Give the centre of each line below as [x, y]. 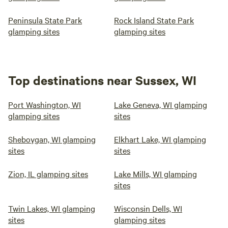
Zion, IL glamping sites [48, 174]
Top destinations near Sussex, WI [102, 80]
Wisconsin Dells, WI [148, 208]
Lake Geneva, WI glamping [161, 104]
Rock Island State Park [154, 20]
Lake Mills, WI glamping [155, 174]
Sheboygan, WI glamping [52, 139]
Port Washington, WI [45, 104]
